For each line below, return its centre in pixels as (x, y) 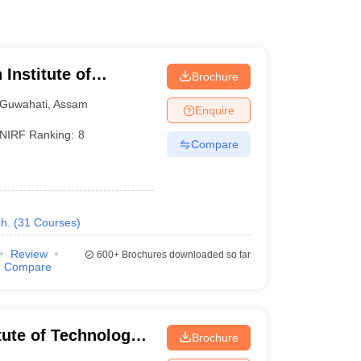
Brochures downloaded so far (185, 255)
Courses (55, 222)
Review (29, 254)
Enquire (214, 110)
